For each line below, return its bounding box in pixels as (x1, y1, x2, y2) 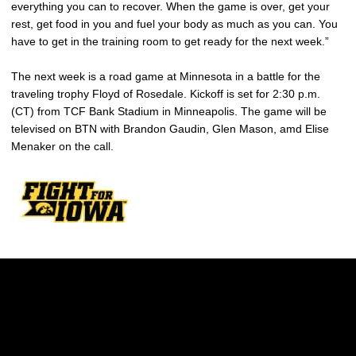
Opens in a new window (93, 322, 213, 335)
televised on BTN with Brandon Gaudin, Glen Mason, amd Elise (11, 122, 329, 135)
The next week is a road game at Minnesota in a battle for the (11, 70, 320, 83)
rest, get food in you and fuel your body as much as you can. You (11, 17, 338, 30)
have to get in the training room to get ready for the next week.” (11, 35, 329, 48)
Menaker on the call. (11, 140, 114, 153)
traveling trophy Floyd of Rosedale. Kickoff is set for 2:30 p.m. (11, 87, 320, 100)
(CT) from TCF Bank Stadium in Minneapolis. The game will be (11, 105, 327, 118)
